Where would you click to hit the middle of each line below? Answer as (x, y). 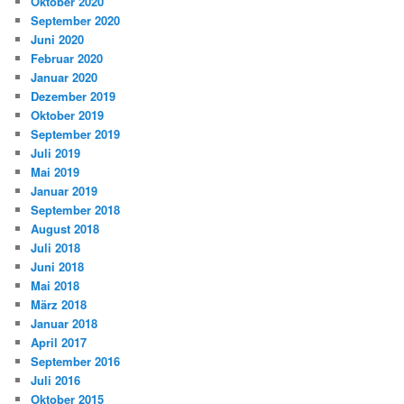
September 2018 (76, 210)
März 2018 (59, 305)
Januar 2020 (64, 78)
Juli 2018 (56, 248)
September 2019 (76, 134)
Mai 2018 (55, 286)
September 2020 (76, 21)
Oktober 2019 (68, 115)
